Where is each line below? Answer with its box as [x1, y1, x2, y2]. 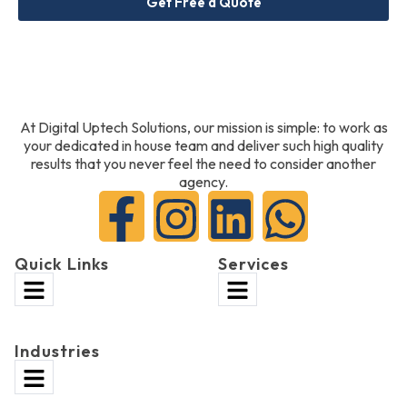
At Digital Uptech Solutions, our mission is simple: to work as [19, 117, 388, 136]
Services [218, 253, 289, 274]
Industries [15, 341, 100, 362]
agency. [179, 172, 228, 191]
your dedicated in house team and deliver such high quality [24, 135, 383, 154]
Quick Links [15, 253, 109, 274]
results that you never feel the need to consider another [31, 154, 376, 173]
